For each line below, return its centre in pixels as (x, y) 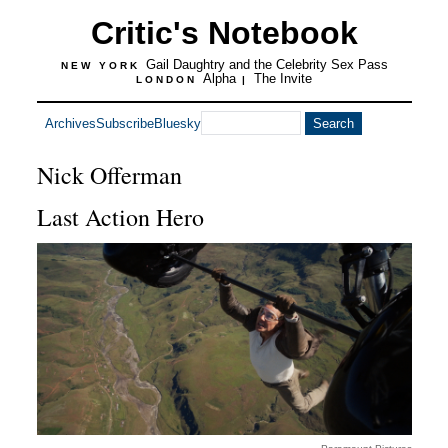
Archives (70, 123)
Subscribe (124, 123)
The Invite (283, 78)
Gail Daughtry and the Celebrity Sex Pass (266, 64)
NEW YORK (103, 65)
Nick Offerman (109, 175)
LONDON (169, 79)
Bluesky (177, 123)
